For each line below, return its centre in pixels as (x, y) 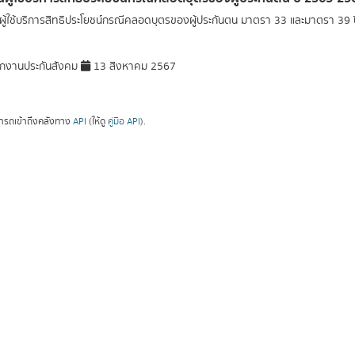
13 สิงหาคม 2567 (133, 67)
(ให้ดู (97, 121)
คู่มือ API (124, 121)
